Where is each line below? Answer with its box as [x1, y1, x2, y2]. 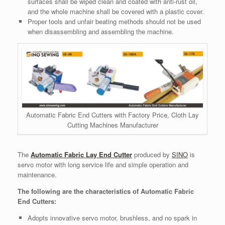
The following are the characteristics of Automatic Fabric [18, 186, 194, 196]
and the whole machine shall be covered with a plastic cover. [27, 7, 204, 17]
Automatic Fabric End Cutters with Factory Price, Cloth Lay [26, 110, 199, 120]
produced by [132, 150, 172, 160]
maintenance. [18, 170, 57, 180]
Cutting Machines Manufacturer [67, 120, 158, 130]
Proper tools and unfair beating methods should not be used [27, 17, 201, 27]
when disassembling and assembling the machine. [27, 27, 174, 37]
